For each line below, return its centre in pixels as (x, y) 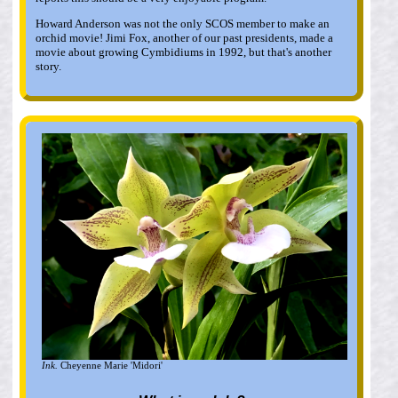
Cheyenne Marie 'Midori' (111, 365)
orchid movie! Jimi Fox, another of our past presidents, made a (184, 38)
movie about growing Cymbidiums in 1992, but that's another (183, 52)
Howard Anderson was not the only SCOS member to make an (182, 24)
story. (48, 67)
